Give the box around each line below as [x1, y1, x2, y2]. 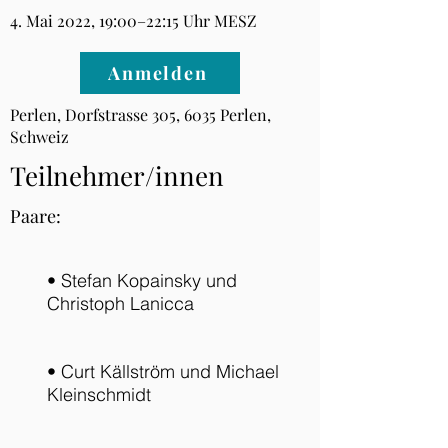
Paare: [10, 204, 61, 228]
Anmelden [108, 61, 208, 85]
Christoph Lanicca [46, 292, 194, 315]
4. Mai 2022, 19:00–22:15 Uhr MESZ [10, 10, 257, 31]
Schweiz [10, 126, 69, 147]
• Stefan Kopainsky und [46, 269, 237, 292]
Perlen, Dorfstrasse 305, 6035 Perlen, [10, 104, 271, 125]
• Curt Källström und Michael [46, 360, 279, 383]
